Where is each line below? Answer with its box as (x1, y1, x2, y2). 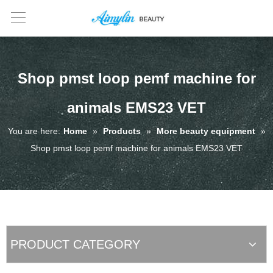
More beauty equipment (156, 126, 255, 136)
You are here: (7, 126, 60, 136)
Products (102, 126, 141, 136)
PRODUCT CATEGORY (7, 238, 140, 251)
